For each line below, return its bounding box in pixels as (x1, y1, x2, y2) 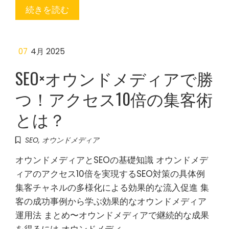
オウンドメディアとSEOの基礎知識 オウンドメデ (15, 154, 208, 166)
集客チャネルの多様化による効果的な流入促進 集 (15, 181, 209, 194)
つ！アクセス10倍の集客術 (15, 86, 213, 110)
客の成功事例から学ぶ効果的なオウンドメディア (15, 195, 207, 208)
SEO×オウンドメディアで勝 (15, 66, 213, 90)
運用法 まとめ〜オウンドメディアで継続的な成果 (15, 209, 209, 221)
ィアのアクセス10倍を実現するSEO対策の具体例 (15, 168, 205, 180)
